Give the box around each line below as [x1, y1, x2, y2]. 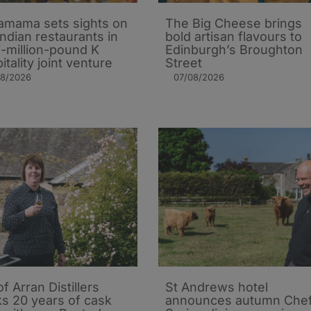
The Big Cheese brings [165, 15, 302, 31]
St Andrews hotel [165, 279, 268, 294]
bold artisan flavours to [165, 28, 302, 44]
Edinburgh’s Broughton [165, 42, 303, 57]
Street [165, 55, 202, 70]
